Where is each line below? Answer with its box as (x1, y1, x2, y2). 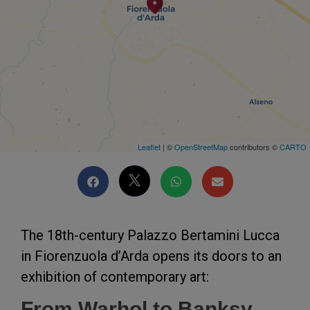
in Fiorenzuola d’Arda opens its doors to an (21, 247, 282, 264)
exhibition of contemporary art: (21, 268, 209, 285)
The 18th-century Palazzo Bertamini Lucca (21, 226, 280, 244)
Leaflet (138, 140, 161, 152)
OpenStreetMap (174, 140, 228, 152)
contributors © (228, 140, 280, 152)
